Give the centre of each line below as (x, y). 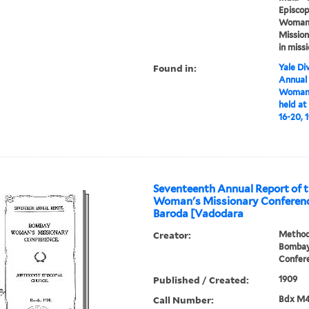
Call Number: (184, 300)
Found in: (175, 68)
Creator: (172, 235)
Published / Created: (201, 280)
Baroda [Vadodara (199, 214)
